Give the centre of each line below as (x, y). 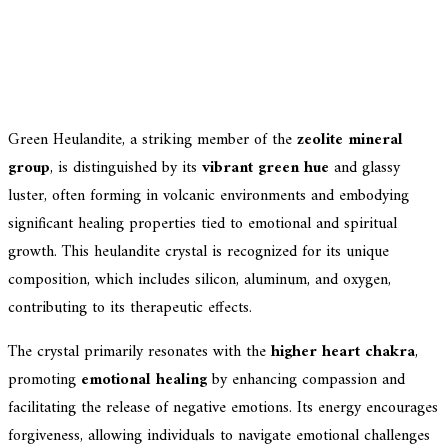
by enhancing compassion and (306, 379)
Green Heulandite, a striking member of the (152, 139)
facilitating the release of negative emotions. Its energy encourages (223, 407)
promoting (44, 379)
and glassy (364, 167)
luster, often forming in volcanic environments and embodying (208, 195)
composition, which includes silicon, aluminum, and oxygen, (199, 279)
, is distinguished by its (126, 167)
